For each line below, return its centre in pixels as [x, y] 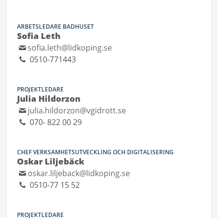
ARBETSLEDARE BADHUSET [55, 27]
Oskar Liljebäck [51, 161]
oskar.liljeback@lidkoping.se [79, 173]
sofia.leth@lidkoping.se [70, 48]
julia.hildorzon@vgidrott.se [77, 110]
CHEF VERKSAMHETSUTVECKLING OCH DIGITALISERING [95, 152]
